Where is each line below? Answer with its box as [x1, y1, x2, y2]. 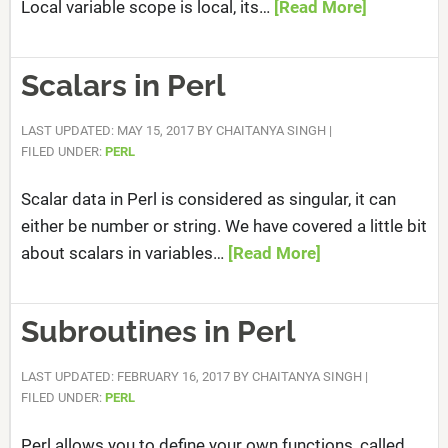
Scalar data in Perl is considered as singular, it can [20, 189, 396, 209]
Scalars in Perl [20, 68, 226, 103]
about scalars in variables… [20, 243, 228, 263]
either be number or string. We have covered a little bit [20, 216, 427, 236]
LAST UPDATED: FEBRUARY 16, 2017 [20, 369, 230, 384]
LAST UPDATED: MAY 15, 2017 [20, 123, 194, 138]
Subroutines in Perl [20, 314, 296, 349]
